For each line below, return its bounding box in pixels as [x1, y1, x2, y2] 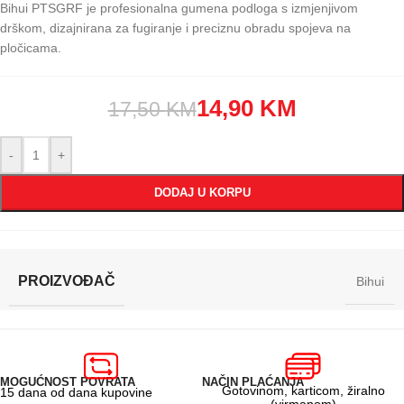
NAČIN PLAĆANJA [202, 375, 304, 390]
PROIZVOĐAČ [18, 273, 115, 289]
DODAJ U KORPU [153, 186, 251, 200]
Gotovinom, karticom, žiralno [221, 383, 385, 399]
